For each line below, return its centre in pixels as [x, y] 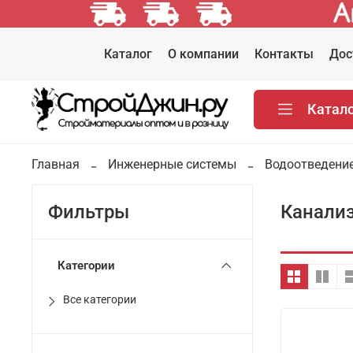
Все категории [100, 300]
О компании [204, 54]
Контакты [284, 54]
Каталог [128, 54]
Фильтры [89, 212]
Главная [56, 164]
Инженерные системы [172, 164]
